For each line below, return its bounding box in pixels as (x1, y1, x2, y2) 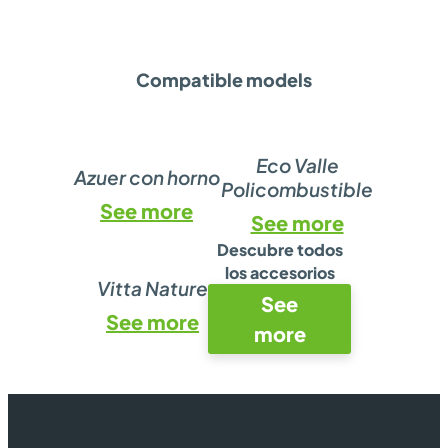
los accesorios (224, 262, 335, 283)
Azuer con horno (73, 165, 220, 189)
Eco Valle (255, 153, 339, 177)
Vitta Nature (97, 276, 208, 300)
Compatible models (136, 68, 312, 91)
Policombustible (221, 177, 373, 201)
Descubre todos (216, 239, 343, 260)
